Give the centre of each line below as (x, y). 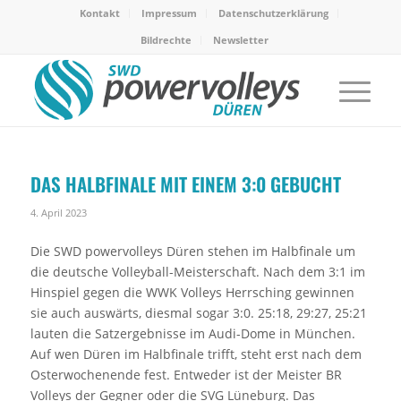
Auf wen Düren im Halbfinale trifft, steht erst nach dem (196, 354)
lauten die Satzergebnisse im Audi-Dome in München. (192, 333)
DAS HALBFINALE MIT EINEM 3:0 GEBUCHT (185, 184)
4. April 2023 (58, 213)
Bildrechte (166, 40)
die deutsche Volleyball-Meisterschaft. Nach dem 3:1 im (197, 271)
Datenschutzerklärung (274, 13)
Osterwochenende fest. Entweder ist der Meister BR (186, 374)
